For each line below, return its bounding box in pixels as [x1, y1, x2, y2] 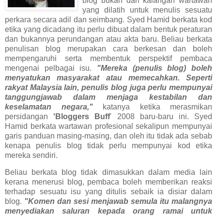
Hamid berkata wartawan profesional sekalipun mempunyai [5, 122, 212, 130]
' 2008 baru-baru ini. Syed [110, 112, 213, 121]
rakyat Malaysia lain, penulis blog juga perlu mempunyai [5, 83, 212, 92]
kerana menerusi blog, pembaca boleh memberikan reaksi [5, 178, 212, 186]
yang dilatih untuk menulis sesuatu [82, 5, 212, 14]
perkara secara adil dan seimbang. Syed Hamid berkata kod [5, 15, 212, 24]
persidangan [5, 112, 54, 121]
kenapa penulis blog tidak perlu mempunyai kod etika [5, 141, 212, 150]
